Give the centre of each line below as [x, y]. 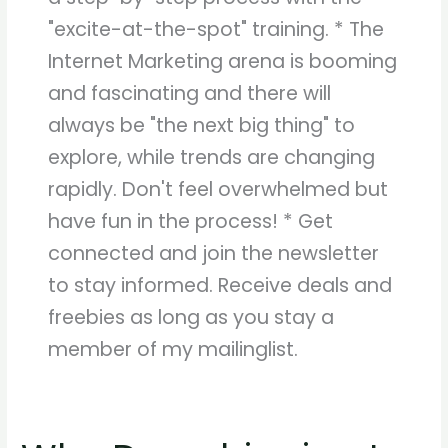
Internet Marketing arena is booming [223, 60]
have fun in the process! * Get [191, 220]
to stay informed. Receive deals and [220, 284]
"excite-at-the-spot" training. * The [216, 28]
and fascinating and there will [190, 92]
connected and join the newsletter [214, 252]
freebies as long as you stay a [191, 316]
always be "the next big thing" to [202, 124]
